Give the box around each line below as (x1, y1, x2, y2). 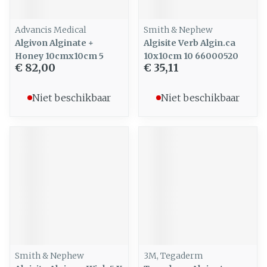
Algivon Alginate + (15, 38, 94, 48)
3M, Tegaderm (144, 250, 203, 261)
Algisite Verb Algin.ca (144, 38, 235, 48)
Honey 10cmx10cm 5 (15, 51, 104, 61)
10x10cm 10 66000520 (144, 51, 238, 61)
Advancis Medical (15, 24, 86, 35)
